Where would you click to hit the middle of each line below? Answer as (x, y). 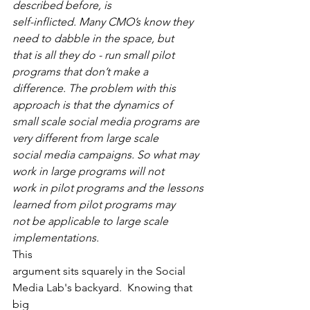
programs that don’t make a (80, 72)
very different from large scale (85, 138)
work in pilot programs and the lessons (109, 188)
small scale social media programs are (107, 121)
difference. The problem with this (95, 88)
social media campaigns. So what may (107, 155)
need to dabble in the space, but (93, 38)
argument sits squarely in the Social (100, 271)
